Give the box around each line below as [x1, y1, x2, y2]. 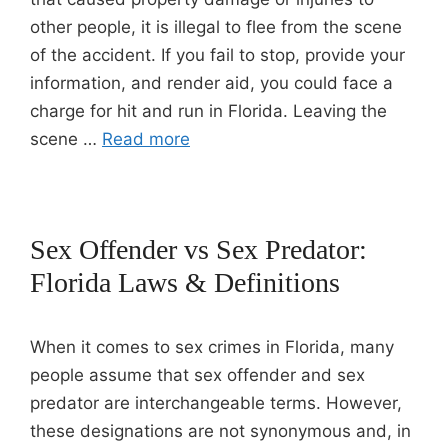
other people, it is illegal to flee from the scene [30, 17, 402, 37]
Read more [102, 129, 190, 149]
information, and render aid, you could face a [30, 73, 393, 93]
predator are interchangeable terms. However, [30, 393, 402, 413]
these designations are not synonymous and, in [30, 421, 411, 441]
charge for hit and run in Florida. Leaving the [30, 101, 387, 121]
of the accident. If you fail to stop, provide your [30, 45, 405, 65]
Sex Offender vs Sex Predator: [30, 234, 367, 265]
